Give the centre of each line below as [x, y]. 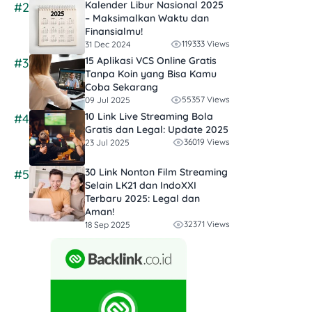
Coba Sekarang [122, 87]
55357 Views [206, 100]
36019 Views [207, 142]
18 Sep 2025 [108, 224]
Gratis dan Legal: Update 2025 [157, 130]
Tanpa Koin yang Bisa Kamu [151, 74]
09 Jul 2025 [108, 100]
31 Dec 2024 [108, 44]
